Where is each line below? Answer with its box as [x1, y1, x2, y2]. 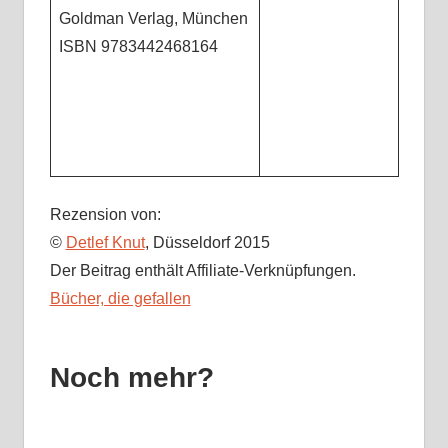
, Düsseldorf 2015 [144, 234, 270, 252]
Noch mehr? [49, 362, 214, 394]
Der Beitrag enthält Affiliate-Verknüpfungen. [49, 262, 356, 280]
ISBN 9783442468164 [58, 38, 218, 56]
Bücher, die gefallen [49, 290, 191, 308]
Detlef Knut [65, 234, 145, 252]
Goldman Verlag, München [58, 10, 248, 28]
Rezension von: [49, 206, 161, 224]
